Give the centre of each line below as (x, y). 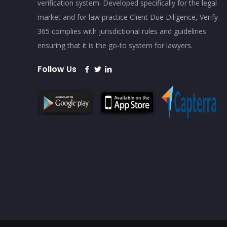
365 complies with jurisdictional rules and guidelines (122, 31)
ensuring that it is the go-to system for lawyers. (115, 46)
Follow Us (57, 69)
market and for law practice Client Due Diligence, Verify (128, 17)
